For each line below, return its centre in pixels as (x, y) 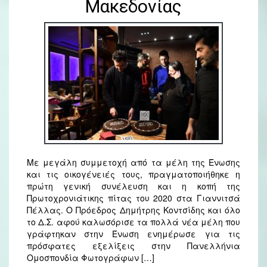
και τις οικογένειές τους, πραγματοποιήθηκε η (133, 174)
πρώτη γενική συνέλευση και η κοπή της (133, 186)
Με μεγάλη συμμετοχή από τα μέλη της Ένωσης (133, 162)
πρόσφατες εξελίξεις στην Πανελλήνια (133, 245)
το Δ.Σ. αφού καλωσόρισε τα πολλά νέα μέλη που (133, 221)
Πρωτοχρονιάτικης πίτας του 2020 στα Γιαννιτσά (133, 198)
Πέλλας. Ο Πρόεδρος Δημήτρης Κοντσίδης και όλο (133, 209)
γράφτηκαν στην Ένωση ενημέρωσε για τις (133, 233)
